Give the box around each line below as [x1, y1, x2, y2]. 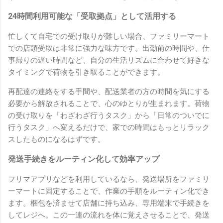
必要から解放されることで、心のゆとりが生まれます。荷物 [8, 99, 210, 108]
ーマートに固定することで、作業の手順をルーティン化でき [8, 186, 210, 196]
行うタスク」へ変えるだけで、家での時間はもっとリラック [8, 122, 210, 132]
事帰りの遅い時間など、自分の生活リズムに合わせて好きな [8, 55, 210, 65]
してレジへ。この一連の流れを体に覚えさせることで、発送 [8, 210, 210, 220]
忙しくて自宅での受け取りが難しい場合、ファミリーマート [8, 31, 210, 41]
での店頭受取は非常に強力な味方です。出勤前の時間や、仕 [8, 43, 210, 53]
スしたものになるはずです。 [8, 134, 105, 144]
